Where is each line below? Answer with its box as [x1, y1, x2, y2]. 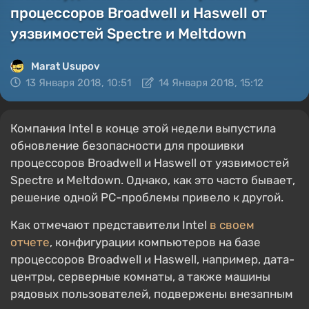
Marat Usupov [31, 60, 100, 72]
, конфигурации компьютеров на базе [50, 235, 261, 249]
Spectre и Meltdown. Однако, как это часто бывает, [10, 173, 295, 187]
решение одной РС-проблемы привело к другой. [10, 190, 283, 204]
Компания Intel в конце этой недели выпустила [10, 121, 276, 135]
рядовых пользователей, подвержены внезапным [10, 287, 293, 301]
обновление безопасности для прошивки [10, 139, 243, 152]
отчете [10, 235, 50, 249]
